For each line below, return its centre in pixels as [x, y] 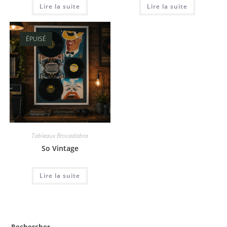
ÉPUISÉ [36, 39]
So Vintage [60, 148]
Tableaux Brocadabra [60, 135]
